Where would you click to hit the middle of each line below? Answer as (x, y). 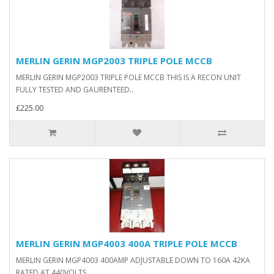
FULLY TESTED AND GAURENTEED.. (75, 90)
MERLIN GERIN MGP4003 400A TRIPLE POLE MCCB (127, 244)
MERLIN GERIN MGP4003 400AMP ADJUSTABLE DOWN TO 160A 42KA (133, 261)
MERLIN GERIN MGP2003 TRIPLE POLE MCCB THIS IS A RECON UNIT (128, 78)
